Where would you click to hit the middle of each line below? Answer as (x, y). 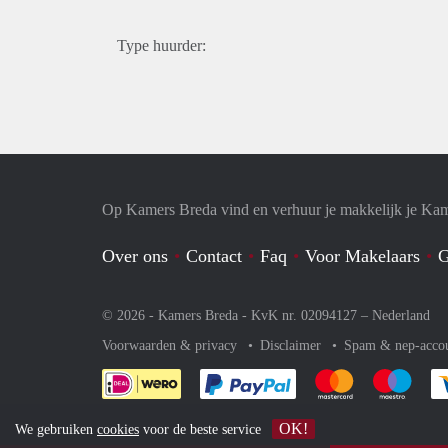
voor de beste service (202, 429)
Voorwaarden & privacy (171, 345)
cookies (118, 429)
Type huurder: (161, 45)
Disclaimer (292, 345)
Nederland (401, 315)
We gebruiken (56, 429)
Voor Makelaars (362, 256)
